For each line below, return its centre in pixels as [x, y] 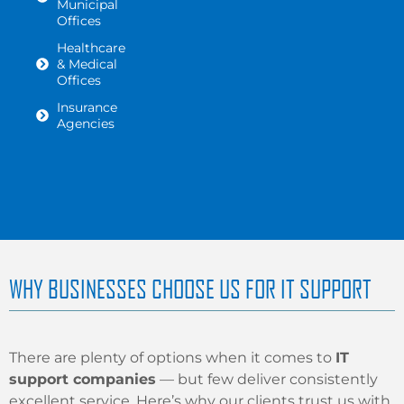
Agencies [85, 124]
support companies [83, 380]
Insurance [87, 108]
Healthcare [91, 48]
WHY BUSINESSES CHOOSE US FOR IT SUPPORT [190, 289]
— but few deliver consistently [267, 380]
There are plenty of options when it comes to [172, 358]
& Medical [87, 64]
